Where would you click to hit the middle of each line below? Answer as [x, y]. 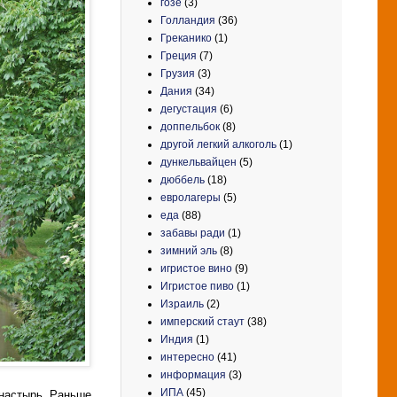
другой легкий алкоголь [218, 144]
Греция [179, 55]
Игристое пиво [197, 286]
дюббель [183, 179]
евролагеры [191, 197]
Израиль [182, 304]
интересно [187, 357]
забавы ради [193, 233]
